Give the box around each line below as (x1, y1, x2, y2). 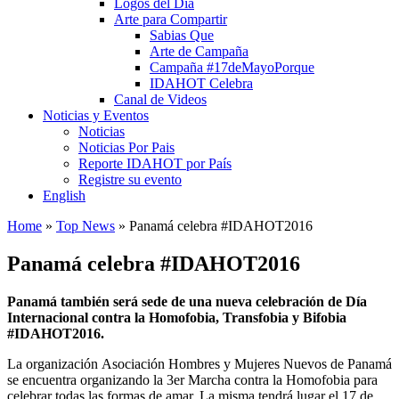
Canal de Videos (114, 91, 207, 107)
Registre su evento (78, 171, 182, 187)
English (43, 187, 85, 203)
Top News (56, 217, 115, 233)
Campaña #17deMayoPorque (150, 59, 314, 75)
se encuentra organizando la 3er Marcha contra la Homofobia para (7, 371, 378, 387)
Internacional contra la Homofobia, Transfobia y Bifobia (7, 309, 346, 325)
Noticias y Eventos (43, 107, 149, 123)
